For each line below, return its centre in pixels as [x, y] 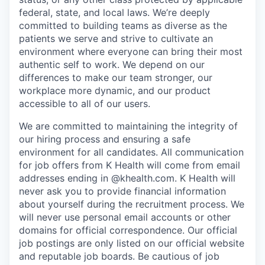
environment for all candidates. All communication [131, 152]
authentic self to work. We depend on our [112, 64]
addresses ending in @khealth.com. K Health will [127, 178]
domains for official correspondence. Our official [128, 230]
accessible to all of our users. [85, 104]
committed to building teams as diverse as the [123, 25]
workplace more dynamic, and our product [115, 91]
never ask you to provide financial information [122, 191]
